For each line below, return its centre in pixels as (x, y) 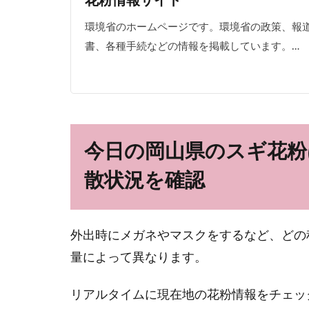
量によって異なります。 (139, 257)
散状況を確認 (144, 181)
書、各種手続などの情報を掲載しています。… (192, 46)
